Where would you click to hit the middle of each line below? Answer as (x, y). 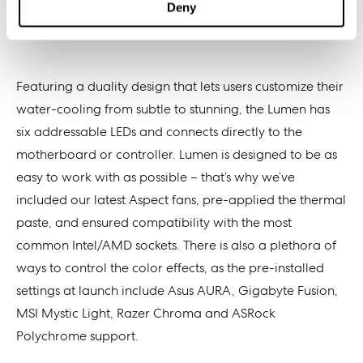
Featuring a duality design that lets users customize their (180, 86)
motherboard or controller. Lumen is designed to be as (177, 154)
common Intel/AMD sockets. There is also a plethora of (176, 245)
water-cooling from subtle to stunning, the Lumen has (173, 109)
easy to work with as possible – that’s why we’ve (156, 177)
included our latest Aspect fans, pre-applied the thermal (181, 200)
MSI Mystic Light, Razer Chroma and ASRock (146, 313)
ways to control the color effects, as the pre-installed (170, 268)
